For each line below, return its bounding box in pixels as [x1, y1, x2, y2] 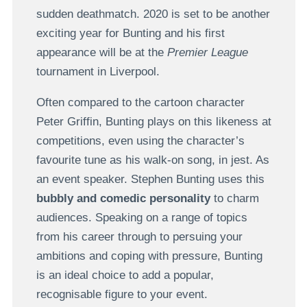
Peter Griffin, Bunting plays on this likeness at [36, 114, 271, 128]
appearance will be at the [36, 45, 167, 59]
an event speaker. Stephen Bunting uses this [36, 172, 265, 186]
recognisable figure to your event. [36, 287, 208, 301]
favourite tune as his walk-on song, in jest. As [36, 153, 269, 167]
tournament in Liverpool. [36, 64, 160, 78]
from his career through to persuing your [36, 230, 243, 243]
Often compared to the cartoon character [36, 95, 245, 109]
